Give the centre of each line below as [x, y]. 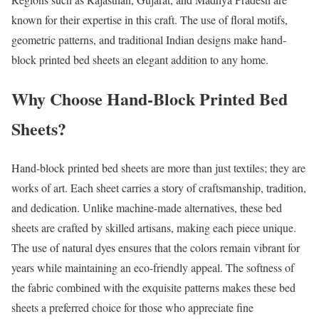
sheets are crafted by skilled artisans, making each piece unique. [154, 227]
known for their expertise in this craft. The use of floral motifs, [150, 19]
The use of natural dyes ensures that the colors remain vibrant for [156, 247]
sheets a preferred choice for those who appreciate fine [132, 307]
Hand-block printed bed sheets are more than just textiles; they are [158, 167]
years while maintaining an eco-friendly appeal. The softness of [153, 267]
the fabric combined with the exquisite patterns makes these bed [153, 287]
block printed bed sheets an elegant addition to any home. [140, 59]
